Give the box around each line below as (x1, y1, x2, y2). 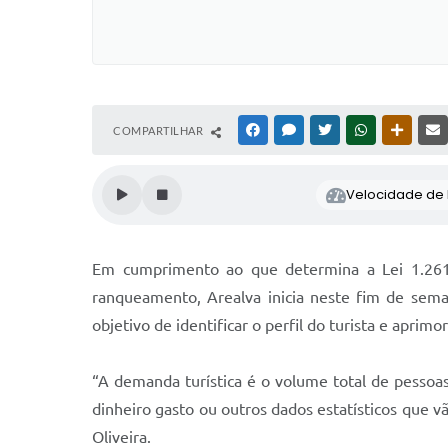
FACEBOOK (263, 124, 321, 137)
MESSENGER (299, 124, 362, 137)
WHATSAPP (371, 124, 429, 137)
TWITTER (335, 124, 382, 137)
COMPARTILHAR (113, 124, 206, 138)
